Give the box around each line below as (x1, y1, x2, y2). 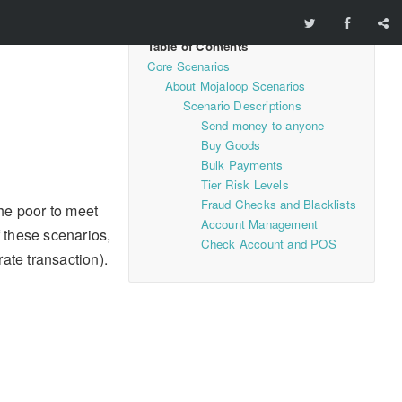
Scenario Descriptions (182, 97, 301, 114)
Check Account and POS (200, 235, 336, 252)
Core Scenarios (146, 57, 231, 74)
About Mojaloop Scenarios (164, 77, 306, 94)
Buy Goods (200, 136, 261, 153)
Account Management (200, 215, 319, 232)
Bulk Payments (200, 156, 284, 173)
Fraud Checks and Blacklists (200, 196, 356, 213)
